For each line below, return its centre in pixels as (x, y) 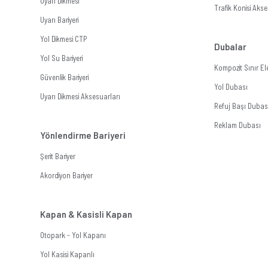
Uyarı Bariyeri (60, 20)
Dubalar (230, 47)
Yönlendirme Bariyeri (83, 135)
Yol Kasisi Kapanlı (68, 255)
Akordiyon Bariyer (67, 176)
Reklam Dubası (237, 125)
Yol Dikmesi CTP (64, 39)
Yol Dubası (231, 87)
